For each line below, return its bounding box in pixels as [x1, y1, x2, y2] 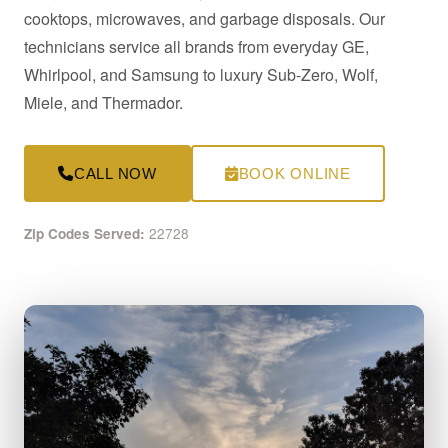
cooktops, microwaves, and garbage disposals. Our [24, 7, 385, 30]
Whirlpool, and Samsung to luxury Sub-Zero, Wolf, [24, 63, 378, 86]
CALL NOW [73, 165, 157, 182]
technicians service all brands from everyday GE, [24, 35, 369, 58]
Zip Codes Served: [24, 224, 145, 243]
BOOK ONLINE [238, 165, 351, 182]
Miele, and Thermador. [24, 91, 183, 114]
